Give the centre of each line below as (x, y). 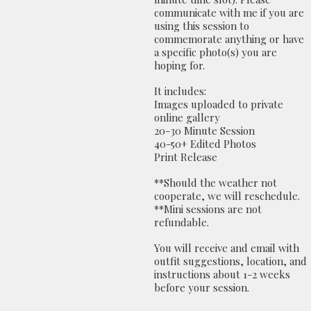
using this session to (202, 26)
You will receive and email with (227, 248)
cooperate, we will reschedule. (227, 196)
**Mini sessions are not (208, 209)
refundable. (182, 222)
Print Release (186, 157)
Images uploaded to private (219, 104)
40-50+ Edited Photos (205, 144)
